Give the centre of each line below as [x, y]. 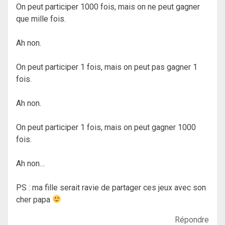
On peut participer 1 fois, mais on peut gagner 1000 [106, 127]
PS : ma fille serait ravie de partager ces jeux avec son [111, 187]
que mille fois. [41, 19]
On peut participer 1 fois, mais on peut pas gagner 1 [107, 67]
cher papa [34, 199]
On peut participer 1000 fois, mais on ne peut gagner [108, 7]
